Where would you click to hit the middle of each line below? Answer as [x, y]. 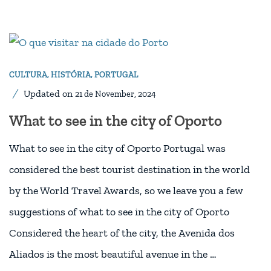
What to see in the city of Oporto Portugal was [117, 148]
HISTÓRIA [71, 74]
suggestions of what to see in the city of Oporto [119, 211]
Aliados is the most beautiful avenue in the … [113, 254]
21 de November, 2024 [116, 94]
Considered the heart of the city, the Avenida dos [122, 233]
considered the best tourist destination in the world [129, 169]
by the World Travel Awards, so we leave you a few [126, 190]
